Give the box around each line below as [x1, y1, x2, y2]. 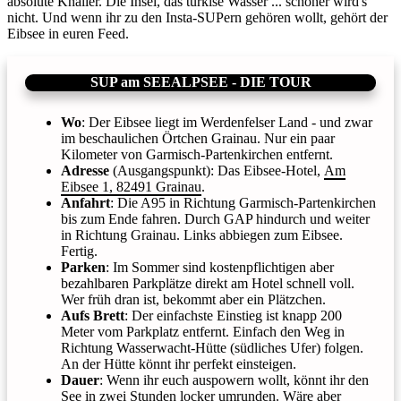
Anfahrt [61, 194, 110, 210]
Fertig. [61, 243, 98, 259]
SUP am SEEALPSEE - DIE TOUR [90, 73, 311, 90]
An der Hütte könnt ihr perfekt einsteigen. [61, 355, 296, 371]
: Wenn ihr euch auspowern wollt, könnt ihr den [99, 371, 369, 388]
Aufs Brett [61, 307, 124, 323]
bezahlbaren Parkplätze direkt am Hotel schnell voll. [61, 275, 354, 291]
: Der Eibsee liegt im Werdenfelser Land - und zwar [81, 114, 372, 130]
